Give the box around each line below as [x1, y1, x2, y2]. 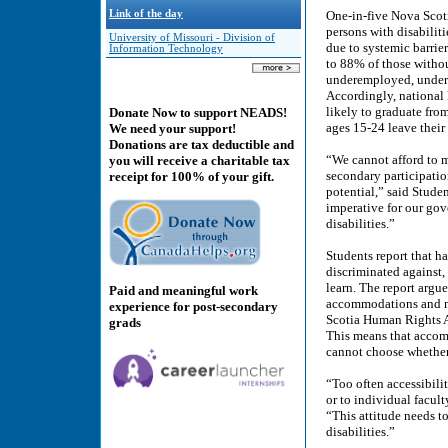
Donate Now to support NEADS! [109, 105, 287, 121]
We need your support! [109, 121, 236, 137]
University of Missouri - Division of [109, 32, 275, 43]
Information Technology [109, 43, 223, 54]
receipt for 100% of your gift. [109, 169, 274, 185]
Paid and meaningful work [109, 282, 258, 298]
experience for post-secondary [109, 298, 278, 314]
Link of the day [109, 8, 183, 19]
